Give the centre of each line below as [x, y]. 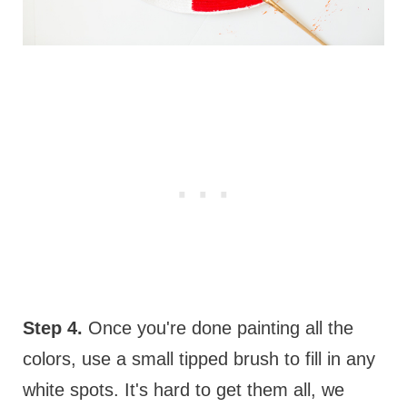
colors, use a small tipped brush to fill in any [199, 359]
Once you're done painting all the [218, 328]
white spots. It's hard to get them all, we [183, 390]
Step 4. [52, 328]
